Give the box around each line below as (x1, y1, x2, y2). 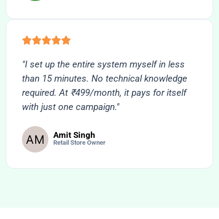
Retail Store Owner (53, 139, 106, 147)
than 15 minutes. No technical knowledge (22, 73, 187, 85)
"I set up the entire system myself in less (22, 59, 185, 70)
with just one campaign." (22, 101, 119, 113)
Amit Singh (53, 130, 95, 140)
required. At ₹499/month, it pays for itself (22, 87, 186, 99)
